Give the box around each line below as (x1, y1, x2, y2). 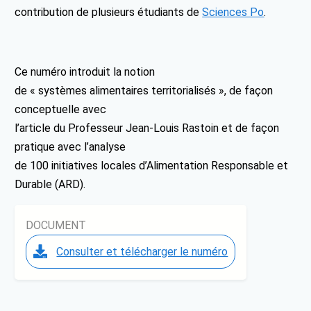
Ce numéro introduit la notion (15, 65, 155, 78)
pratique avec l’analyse (15, 140, 126, 153)
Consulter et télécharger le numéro (56, 244, 228, 258)
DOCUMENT (26, 218, 87, 232)
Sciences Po (202, 5, 264, 19)
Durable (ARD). (15, 177, 86, 191)
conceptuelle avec (15, 102, 107, 116)
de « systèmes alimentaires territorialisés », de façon (15, 83, 274, 97)
